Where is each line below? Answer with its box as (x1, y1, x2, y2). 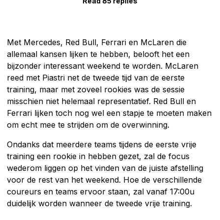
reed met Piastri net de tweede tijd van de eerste (7, 72, 185, 82)
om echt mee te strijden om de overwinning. (7, 119, 169, 130)
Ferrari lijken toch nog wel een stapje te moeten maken (7, 108, 212, 118)
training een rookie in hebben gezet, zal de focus (7, 151, 190, 161)
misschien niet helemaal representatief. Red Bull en (7, 96, 196, 106)
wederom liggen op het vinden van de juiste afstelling (7, 163, 203, 173)
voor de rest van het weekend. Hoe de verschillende (7, 174, 202, 185)
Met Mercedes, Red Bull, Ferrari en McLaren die (7, 37, 187, 47)
